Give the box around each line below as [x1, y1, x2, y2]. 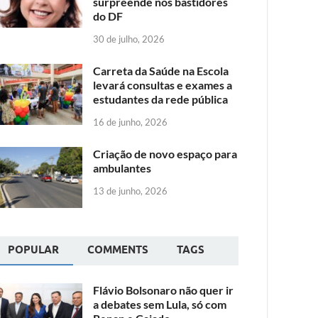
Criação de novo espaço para [93, 146, 238, 160]
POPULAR [8, 243, 60, 256]
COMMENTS [87, 243, 149, 256]
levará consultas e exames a [93, 77, 233, 92]
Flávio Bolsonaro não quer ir [93, 283, 234, 297]
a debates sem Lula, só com [93, 297, 227, 311]
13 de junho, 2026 [93, 185, 168, 197]
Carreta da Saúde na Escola [93, 63, 229, 77]
